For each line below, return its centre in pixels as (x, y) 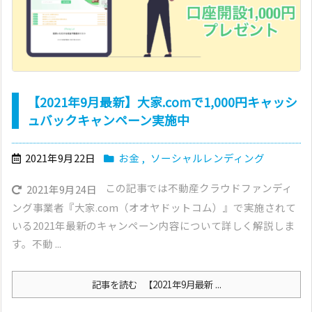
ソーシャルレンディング (208, 158)
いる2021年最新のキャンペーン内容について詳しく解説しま (153, 226)
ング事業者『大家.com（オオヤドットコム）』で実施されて (154, 208)
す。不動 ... (37, 244)
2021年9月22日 (60, 158)
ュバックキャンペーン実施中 (108, 120)
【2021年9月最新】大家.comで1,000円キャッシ (162, 102)
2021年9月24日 (62, 189)
